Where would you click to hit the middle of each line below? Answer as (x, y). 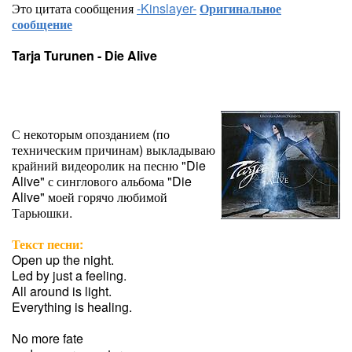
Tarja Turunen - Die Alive (84, 55)
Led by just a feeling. (69, 275)
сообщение (42, 24)
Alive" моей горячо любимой (90, 197)
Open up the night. (63, 260)
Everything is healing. (72, 307)
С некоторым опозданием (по (91, 134)
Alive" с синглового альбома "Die (102, 181)
